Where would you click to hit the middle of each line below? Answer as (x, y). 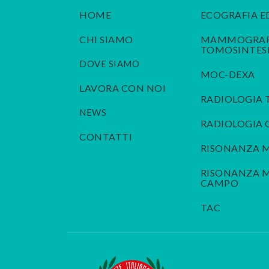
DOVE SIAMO (110, 64)
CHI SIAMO (106, 40)
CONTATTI (106, 137)
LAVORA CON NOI (123, 88)
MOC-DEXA (228, 74)
